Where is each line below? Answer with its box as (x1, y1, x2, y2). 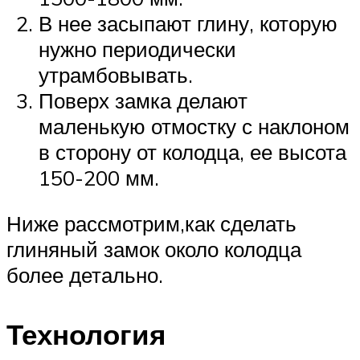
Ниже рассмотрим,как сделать (6, 211, 297, 237)
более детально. (6, 262, 163, 288)
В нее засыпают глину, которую (39, 10, 337, 36)
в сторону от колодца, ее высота (39, 138, 346, 165)
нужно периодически (39, 35, 236, 62)
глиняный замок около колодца (6, 236, 301, 263)
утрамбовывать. (39, 61, 193, 88)
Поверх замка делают (39, 87, 247, 113)
